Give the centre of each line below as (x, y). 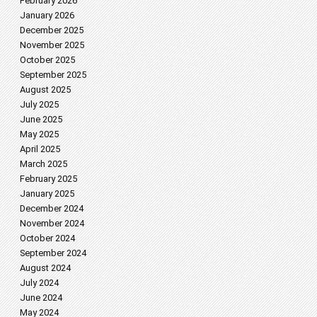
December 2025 (52, 30)
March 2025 (44, 164)
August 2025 (45, 90)
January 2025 (47, 194)
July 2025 (39, 104)
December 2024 (52, 208)
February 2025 (48, 179)
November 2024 (52, 223)
